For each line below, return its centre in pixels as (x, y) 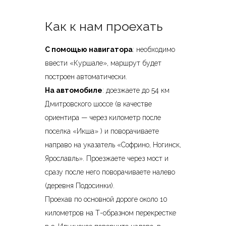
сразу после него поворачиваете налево (110, 172)
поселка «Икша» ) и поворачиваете (102, 131)
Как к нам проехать (104, 26)
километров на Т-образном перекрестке (110, 213)
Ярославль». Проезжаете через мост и (107, 158)
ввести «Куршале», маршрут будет (103, 63)
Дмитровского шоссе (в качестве (98, 104)
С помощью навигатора (89, 49)
